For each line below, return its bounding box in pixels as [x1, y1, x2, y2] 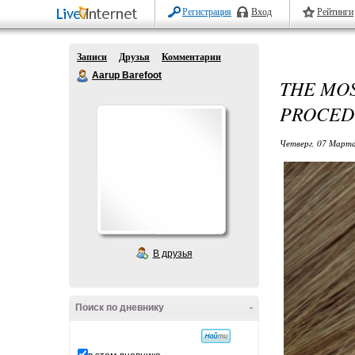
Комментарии [162, 52, 221, 63]
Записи [77, 52, 107, 63]
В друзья [152, 248, 193, 259]
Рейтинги [317, 6, 353, 17]
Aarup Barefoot [92, 70, 162, 81]
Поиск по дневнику [75, 302, 164, 313]
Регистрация [182, 6, 231, 17]
